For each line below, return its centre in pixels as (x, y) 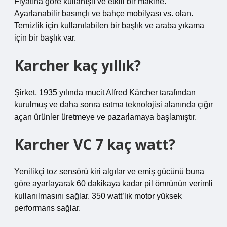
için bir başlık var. (45, 38)
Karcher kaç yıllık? (78, 65)
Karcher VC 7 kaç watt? (95, 144)
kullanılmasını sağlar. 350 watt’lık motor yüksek (98, 196)
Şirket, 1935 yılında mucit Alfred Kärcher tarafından (105, 92)
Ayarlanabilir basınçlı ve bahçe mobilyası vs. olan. (104, 13)
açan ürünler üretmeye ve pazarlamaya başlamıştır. (105, 117)
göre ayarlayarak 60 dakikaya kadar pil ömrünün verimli (113, 184)
